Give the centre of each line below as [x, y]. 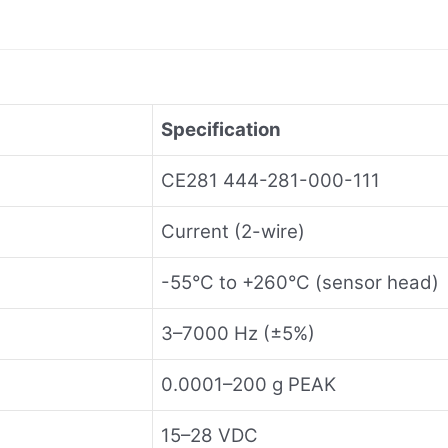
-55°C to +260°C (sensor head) [300, 282]
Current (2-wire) [233, 231]
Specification [221, 129]
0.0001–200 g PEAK [248, 384]
